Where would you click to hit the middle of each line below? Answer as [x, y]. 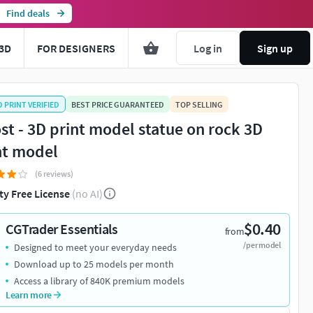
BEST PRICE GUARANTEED [118, 104]
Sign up [275, 48]
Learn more [29, 295]
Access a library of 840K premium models [99, 281]
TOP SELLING [199, 104]
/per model [262, 245]
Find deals [28, 13]
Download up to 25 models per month [94, 264]
